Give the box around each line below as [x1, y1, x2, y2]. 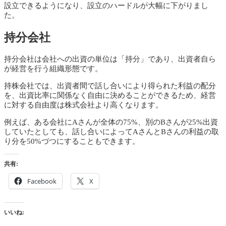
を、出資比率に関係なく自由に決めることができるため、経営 [4, 91, 216, 100]
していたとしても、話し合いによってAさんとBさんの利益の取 [4, 128, 219, 136]
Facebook [27, 177, 56, 186]
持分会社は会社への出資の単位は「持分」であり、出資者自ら [4, 55, 216, 64]
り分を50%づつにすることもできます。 [4, 137, 140, 146]
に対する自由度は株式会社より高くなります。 [4, 101, 163, 109]
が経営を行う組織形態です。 [4, 65, 102, 73]
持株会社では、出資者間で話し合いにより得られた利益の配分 [4, 82, 216, 90]
